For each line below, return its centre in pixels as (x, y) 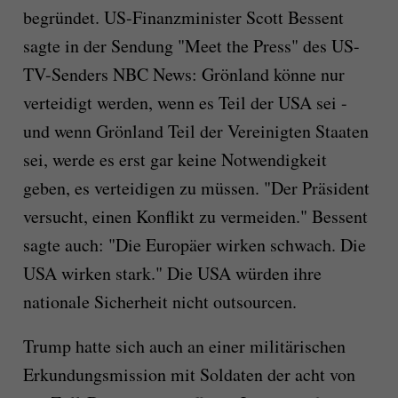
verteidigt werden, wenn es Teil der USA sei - (185, 103)
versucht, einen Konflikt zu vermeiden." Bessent (195, 216)
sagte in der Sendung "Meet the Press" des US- (191, 46)
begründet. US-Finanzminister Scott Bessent (183, 17)
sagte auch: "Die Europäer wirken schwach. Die (194, 245)
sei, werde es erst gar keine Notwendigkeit (175, 159)
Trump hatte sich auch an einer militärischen (184, 346)
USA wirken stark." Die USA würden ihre (172, 273)
